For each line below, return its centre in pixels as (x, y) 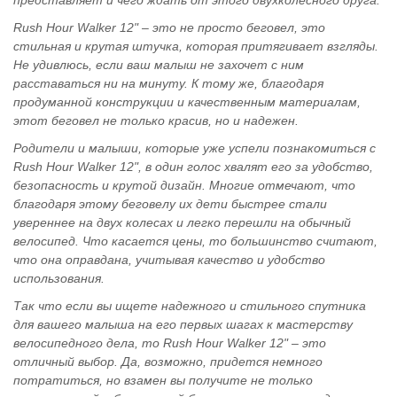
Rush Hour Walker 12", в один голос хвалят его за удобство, (193, 167)
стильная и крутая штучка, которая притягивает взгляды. (196, 46)
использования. (59, 278)
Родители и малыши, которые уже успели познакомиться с (195, 148)
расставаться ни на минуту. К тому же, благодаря (168, 83)
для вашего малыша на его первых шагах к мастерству (183, 324)
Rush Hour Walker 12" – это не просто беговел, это (169, 27)
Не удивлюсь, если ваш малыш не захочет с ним (159, 65)
